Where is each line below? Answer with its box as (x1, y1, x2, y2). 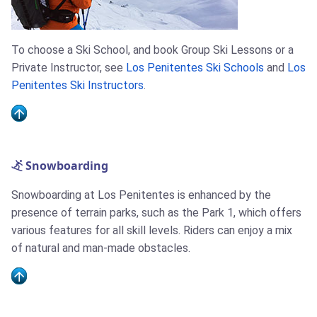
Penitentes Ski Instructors (11, 79, 144, 93)
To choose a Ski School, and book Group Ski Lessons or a (11, 43, 294, 57)
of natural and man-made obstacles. (11, 241, 190, 255)
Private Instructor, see (11, 61, 126, 75)
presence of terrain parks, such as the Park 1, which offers (11, 206, 301, 220)
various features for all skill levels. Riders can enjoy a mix (11, 224, 292, 238)
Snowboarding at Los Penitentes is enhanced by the (11, 188, 271, 202)
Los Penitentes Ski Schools (126, 61, 264, 75)
